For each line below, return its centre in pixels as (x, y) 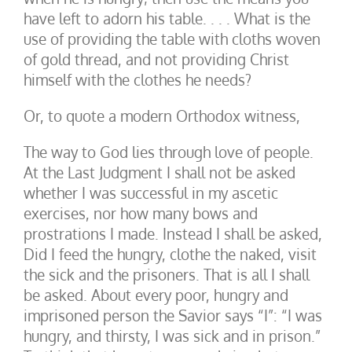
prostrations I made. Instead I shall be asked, (173, 233)
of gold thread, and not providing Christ (156, 59)
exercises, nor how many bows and (141, 213)
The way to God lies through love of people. (169, 152)
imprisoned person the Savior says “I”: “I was (173, 315)
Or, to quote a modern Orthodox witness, (162, 115)
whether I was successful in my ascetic (151, 192)
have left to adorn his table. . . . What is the (167, 18)
